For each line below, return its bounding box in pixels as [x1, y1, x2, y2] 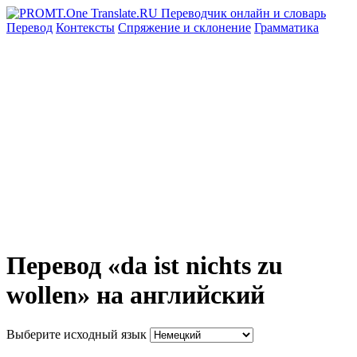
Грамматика [254, 21, 319, 34]
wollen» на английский [6, 280, 265, 310]
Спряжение [118, 21, 183, 34]
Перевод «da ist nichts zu [6, 251, 283, 280]
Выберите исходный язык [6, 327, 147, 341]
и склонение [183, 21, 251, 34]
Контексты [56, 21, 115, 34]
